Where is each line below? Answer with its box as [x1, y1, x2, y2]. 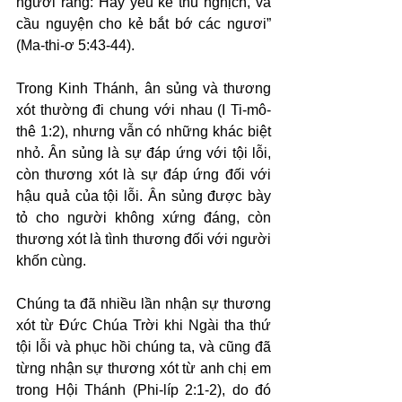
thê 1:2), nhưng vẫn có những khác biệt [16, 124, 271, 139]
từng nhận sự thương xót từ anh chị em [16, 361, 271, 376]
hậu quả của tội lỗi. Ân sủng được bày [16, 188, 271, 204]
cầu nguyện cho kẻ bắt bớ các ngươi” [16, 16, 271, 31]
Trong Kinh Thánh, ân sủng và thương [16, 81, 271, 96]
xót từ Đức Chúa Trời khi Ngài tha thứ [16, 318, 271, 333]
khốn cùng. [16, 253, 86, 268]
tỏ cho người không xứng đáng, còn [16, 210, 271, 225]
